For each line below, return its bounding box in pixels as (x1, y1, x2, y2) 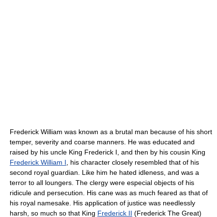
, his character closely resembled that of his (66, 158, 199, 166)
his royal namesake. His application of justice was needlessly (10, 199, 195, 207)
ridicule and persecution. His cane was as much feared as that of (10, 188, 208, 197)
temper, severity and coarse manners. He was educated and (10, 138, 195, 146)
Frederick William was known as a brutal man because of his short (10, 127, 212, 136)
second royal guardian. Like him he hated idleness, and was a (10, 168, 199, 176)
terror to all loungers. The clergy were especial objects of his (10, 178, 194, 186)
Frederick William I (10, 158, 66, 166)
